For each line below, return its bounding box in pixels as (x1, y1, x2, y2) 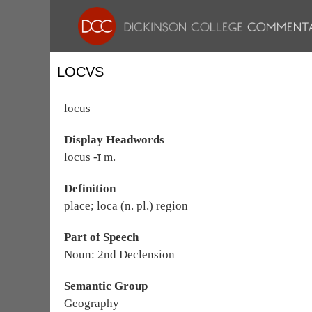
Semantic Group (64, 279, 148, 292)
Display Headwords (64, 133, 164, 146)
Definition (64, 182, 116, 195)
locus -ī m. (64, 150, 116, 164)
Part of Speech (64, 231, 139, 244)
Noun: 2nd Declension (64, 248, 175, 261)
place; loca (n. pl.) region (64, 199, 188, 212)
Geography (64, 297, 119, 310)
